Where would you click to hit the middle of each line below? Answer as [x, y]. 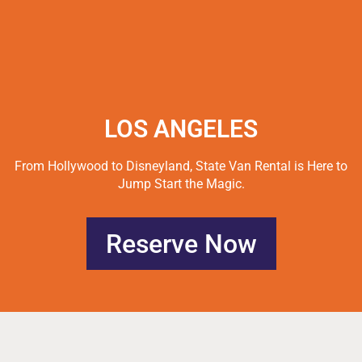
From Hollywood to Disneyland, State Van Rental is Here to [181, 166]
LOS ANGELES [181, 128]
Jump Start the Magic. [181, 183]
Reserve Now [181, 244]
